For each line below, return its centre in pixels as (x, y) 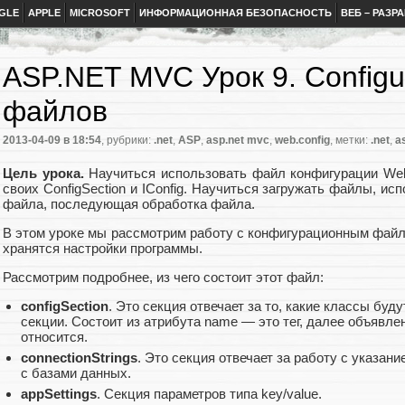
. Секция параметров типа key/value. (209, 394)
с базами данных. (76, 373)
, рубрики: (127, 141)
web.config (302, 141)
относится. (54, 337)
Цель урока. (43, 173)
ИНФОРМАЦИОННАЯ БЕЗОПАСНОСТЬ (235, 13)
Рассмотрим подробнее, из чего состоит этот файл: (163, 278)
